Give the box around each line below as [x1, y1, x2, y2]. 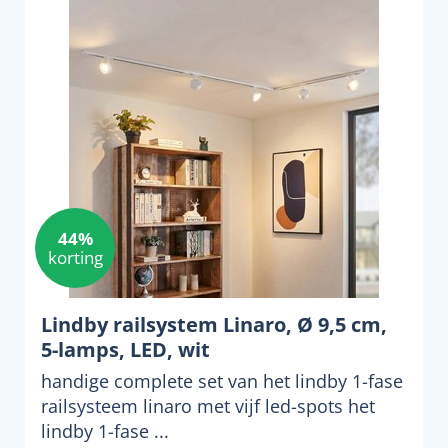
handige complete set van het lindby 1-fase [41, 369, 403, 393]
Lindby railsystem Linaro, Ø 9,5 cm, [41, 311, 387, 338]
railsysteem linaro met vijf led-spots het [41, 394, 375, 418]
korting [47, 246, 103, 269]
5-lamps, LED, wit [41, 336, 210, 363]
